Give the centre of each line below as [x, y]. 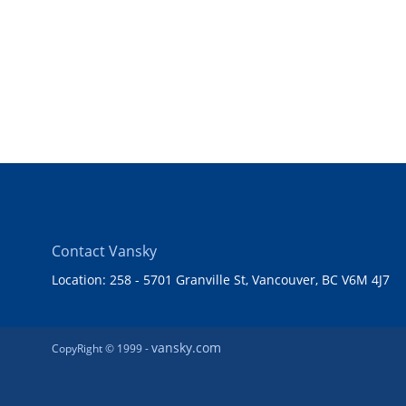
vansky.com [186, 347]
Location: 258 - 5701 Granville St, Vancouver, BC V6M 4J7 [221, 279]
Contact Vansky [104, 251]
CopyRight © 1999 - [101, 348]
